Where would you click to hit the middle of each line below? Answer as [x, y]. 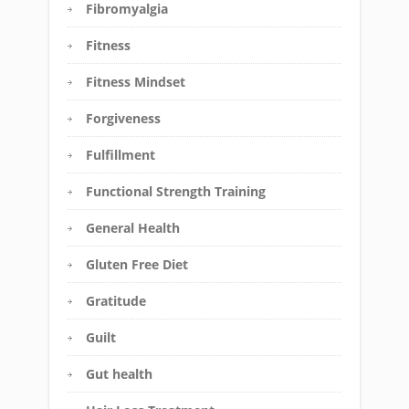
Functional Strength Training [176, 192]
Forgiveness [123, 119]
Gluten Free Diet [137, 265]
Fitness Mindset [136, 82]
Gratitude [116, 301]
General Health [133, 228]
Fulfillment [121, 155]
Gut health [119, 374]
